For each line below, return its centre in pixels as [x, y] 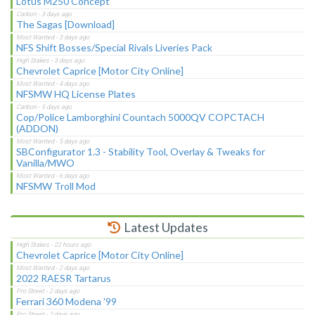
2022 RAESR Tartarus [64, 278]
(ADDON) [37, 128]
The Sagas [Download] [65, 24]
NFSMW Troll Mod [56, 186]
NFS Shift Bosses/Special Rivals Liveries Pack [114, 47]
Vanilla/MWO [45, 162]
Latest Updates [165, 227]
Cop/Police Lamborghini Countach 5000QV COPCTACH [140, 117]
